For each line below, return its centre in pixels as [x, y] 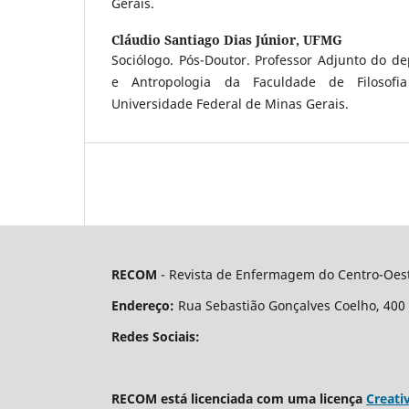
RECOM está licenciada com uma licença [239, 398]
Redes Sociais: [156, 336]
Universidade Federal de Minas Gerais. [230, 103]
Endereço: [143, 305]
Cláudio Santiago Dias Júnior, [207, 39]
